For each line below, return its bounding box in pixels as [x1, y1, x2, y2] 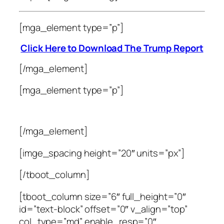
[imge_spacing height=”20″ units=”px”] [19, 146, 185, 159]
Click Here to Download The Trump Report [20, 41, 203, 55]
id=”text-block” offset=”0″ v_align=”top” [19, 202, 187, 215]
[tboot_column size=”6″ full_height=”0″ [19, 189, 186, 203]
